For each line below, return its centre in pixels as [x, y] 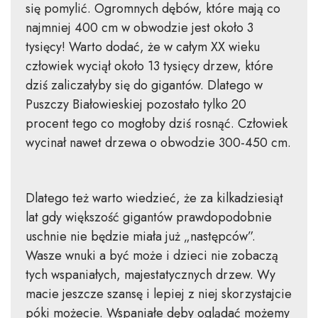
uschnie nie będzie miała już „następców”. [140, 237]
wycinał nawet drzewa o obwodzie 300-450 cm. [158, 143]
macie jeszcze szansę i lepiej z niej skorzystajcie [158, 294]
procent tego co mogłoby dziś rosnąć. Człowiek [156, 124]
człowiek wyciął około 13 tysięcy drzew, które [149, 66]
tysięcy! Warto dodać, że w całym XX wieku [142, 47]
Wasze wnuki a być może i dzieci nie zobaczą [152, 256]
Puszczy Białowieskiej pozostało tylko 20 [136, 105]
